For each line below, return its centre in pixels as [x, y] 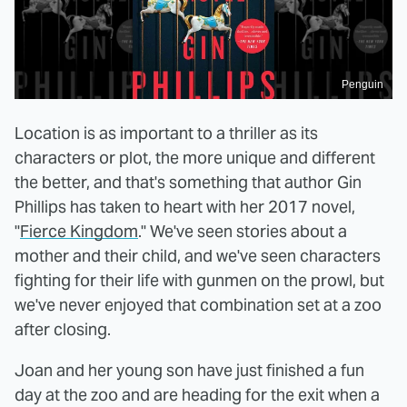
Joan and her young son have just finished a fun [189, 370]
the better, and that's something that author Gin [188, 182]
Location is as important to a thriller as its [166, 133]
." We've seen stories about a [243, 231]
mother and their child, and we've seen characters [198, 255]
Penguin [362, 84]
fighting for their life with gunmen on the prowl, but [199, 280]
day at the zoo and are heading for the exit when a [197, 394]
